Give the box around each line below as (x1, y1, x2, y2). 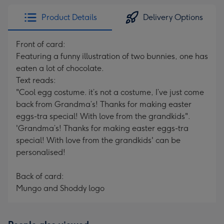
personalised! (16, 147, 65, 157)
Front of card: (16, 39, 65, 49)
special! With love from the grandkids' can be (16, 135, 180, 145)
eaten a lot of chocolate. (16, 63, 104, 73)
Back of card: (16, 171, 64, 181)
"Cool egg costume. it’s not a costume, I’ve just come (16, 87, 204, 97)
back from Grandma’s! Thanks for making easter (16, 99, 191, 109)
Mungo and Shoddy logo (16, 183, 104, 193)
